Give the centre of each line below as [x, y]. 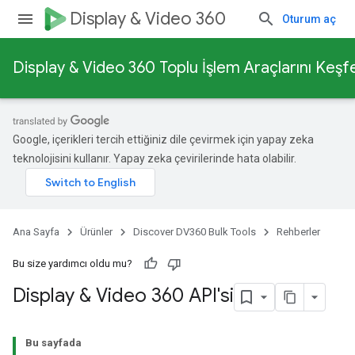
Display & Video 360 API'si [123, 296]
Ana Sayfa [36, 232]
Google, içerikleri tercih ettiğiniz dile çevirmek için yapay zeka [163, 139]
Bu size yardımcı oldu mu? [73, 263]
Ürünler [96, 232]
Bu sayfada [53, 343]
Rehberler [298, 232]
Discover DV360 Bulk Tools [195, 232]
